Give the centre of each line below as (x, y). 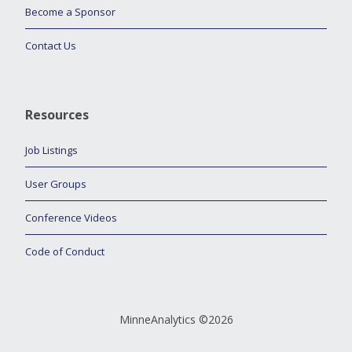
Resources (57, 115)
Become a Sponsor (70, 12)
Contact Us (51, 46)
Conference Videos (71, 218)
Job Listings (51, 150)
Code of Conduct (65, 252)
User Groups (56, 184)
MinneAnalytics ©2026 (176, 320)
